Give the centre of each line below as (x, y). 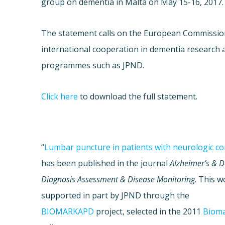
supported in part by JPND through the (116, 196)
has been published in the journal (106, 163)
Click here (60, 97)
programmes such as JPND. (93, 66)
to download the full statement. (138, 97)
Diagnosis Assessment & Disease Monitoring (118, 180)
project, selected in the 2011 (149, 212)
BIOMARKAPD (68, 212)
